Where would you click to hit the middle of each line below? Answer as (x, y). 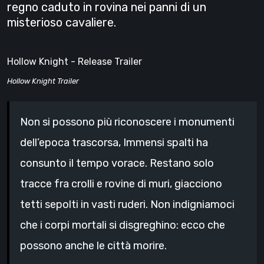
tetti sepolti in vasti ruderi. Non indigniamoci (127, 205)
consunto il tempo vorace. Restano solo (117, 164)
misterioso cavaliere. (62, 23)
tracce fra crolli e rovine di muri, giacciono (121, 184)
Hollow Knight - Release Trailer (75, 62)
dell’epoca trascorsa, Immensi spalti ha (114, 143)
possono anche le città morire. (93, 246)
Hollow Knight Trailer (43, 81)
